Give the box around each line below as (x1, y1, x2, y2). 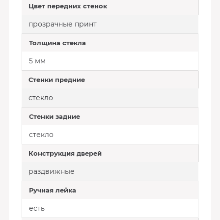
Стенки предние (28, 76, 85, 83)
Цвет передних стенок (28, 2, 107, 10)
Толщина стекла (28, 39, 86, 47)
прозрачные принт (28, 20, 97, 28)
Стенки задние (28, 112, 80, 120)
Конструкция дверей (28, 149, 102, 157)
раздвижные (28, 167, 75, 176)
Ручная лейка (28, 186, 76, 194)
